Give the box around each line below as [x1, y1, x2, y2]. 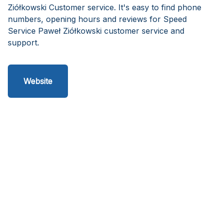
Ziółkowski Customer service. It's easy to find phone [8, 2, 201, 12]
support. [8, 38, 39, 47]
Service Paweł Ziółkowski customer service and [8, 26, 184, 36]
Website [23, 76, 52, 86]
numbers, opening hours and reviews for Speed [8, 14, 187, 24]
